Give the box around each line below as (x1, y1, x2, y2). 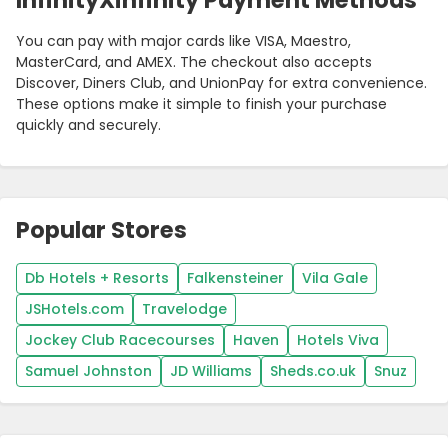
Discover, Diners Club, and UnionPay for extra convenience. (16, 73, 427, 94)
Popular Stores (16, 214, 187, 247)
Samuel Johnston (25, 361, 152, 382)
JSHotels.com (25, 299, 124, 320)
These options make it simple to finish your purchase (16, 94, 387, 115)
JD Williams (170, 361, 252, 382)
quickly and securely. (16, 115, 161, 136)
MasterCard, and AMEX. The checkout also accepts (16, 52, 372, 73)
